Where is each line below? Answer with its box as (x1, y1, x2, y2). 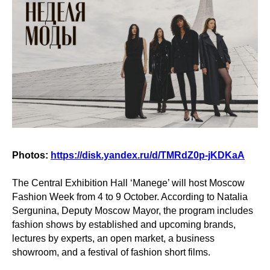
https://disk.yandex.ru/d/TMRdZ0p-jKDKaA (51, 149, 245, 160)
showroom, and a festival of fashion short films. (12, 246, 210, 257)
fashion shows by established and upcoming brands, (12, 219, 236, 230)
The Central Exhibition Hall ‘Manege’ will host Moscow (12, 177, 245, 188)
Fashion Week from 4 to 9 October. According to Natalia (12, 191, 248, 202)
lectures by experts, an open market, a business (12, 233, 215, 243)
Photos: (12, 149, 51, 160)
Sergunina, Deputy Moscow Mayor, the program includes (12, 205, 253, 216)
